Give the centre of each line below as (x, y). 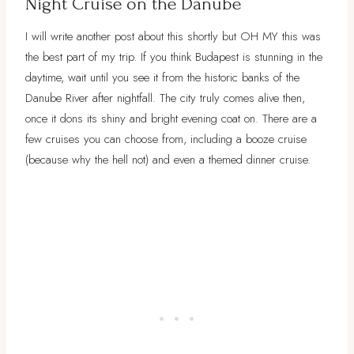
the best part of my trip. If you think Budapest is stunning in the (174, 56)
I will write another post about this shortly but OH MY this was (173, 36)
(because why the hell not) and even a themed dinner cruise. (168, 159)
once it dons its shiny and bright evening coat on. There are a (171, 118)
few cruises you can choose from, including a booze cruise (166, 139)
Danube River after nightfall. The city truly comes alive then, (165, 98)
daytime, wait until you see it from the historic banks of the (162, 77)
